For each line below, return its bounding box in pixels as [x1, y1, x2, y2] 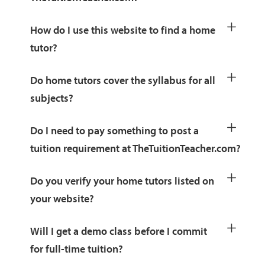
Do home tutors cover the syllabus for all [30, 73, 215, 88]
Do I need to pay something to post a [30, 124, 199, 138]
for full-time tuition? [30, 242, 123, 256]
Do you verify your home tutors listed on [30, 174, 214, 188]
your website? [30, 192, 94, 206]
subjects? [30, 91, 73, 105]
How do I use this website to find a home [30, 23, 215, 37]
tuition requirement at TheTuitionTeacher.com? [30, 141, 241, 156]
